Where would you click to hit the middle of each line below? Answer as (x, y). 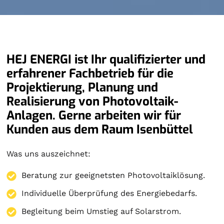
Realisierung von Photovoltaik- (92, 101)
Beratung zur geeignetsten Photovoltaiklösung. (113, 175)
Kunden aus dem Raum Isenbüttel (100, 129)
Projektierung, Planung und (82, 87)
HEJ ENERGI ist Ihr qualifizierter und (106, 59)
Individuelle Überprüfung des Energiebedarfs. (109, 193)
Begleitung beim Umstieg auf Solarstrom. (101, 211)
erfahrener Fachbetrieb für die (90, 73)
